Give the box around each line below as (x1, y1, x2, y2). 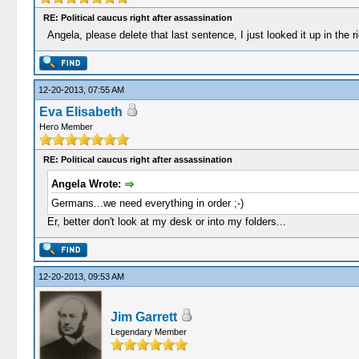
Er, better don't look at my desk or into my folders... (46, 215, 286, 228)
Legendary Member (110, 327, 187, 337)
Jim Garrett (110, 310, 177, 324)
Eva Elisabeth (38, 105, 123, 119)
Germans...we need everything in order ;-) (50, 196, 244, 209)
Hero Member (38, 122, 93, 131)
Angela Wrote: (50, 178, 124, 190)
